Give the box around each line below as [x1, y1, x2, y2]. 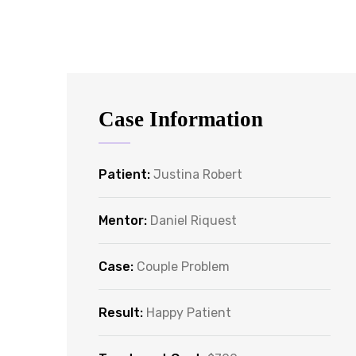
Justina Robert [153, 167, 242, 182]
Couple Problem [137, 259, 230, 274]
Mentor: [99, 213, 147, 228]
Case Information [99, 107, 263, 131]
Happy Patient [146, 305, 231, 320]
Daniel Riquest [150, 213, 237, 228]
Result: [99, 305, 143, 320]
